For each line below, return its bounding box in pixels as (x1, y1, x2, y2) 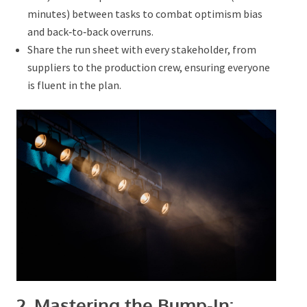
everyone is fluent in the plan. (26, 72, 165, 86)
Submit (78, 88, 116, 103)
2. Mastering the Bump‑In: (15, 282, 233, 306)
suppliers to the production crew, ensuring (26, 54, 225, 69)
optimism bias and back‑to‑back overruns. (26, 19, 223, 33)
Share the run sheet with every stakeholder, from (26, 36, 256, 51)
